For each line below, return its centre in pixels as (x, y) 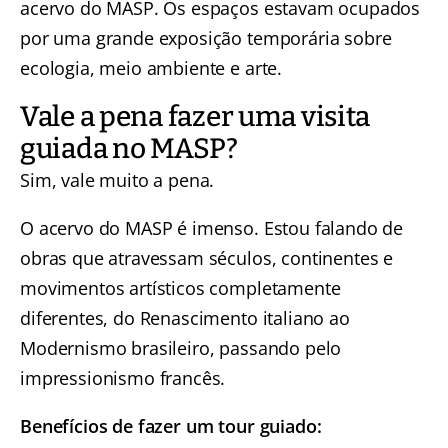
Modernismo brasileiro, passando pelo (181, 348)
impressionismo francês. (125, 378)
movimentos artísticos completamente (180, 288)
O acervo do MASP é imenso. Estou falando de (212, 228)
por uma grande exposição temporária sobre (206, 38)
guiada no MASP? (129, 149)
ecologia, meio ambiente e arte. (151, 68)
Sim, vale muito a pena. (117, 180)
